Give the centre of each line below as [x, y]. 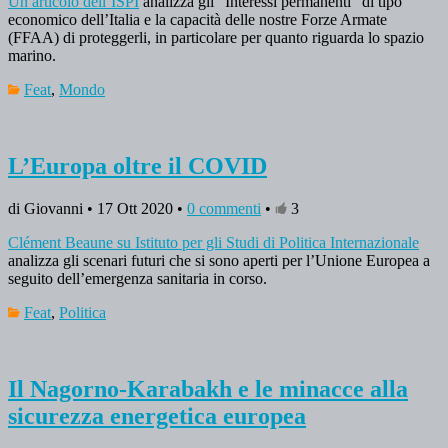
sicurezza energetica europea [157, 415]
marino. [34, 56]
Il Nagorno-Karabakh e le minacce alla [208, 388]
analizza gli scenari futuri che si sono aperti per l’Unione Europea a [219, 260]
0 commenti [224, 208]
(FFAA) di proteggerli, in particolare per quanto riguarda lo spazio [216, 38]
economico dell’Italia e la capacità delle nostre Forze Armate [197, 20]
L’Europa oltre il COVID [137, 165]
